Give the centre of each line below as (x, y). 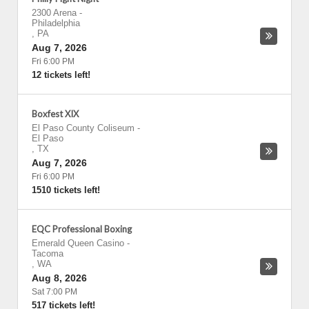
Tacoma (48, 253)
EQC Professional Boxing (82, 229)
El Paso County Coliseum (83, 128)
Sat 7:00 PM (54, 292)
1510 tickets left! (66, 190)
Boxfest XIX (55, 114)
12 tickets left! (61, 75)
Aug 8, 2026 (59, 278)
